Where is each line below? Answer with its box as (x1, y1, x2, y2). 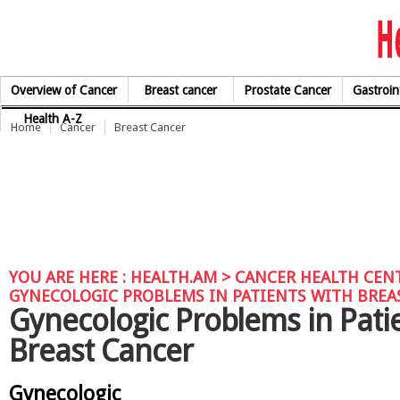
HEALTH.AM (130, 268, 217, 287)
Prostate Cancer (244, 83, 332, 97)
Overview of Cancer (11, 83, 118, 97)
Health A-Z (23, 112, 83, 126)
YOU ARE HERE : (9, 268, 130, 287)
